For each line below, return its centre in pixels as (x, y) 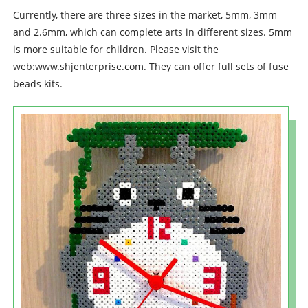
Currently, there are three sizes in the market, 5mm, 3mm (145, 14)
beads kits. (37, 83)
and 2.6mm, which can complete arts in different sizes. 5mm (152, 32)
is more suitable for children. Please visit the (115, 49)
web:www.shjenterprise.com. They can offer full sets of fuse (151, 66)
